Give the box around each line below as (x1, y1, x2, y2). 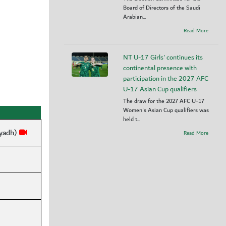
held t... (123, 115, 140, 124)
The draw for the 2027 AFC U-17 (123, 96, 204, 106)
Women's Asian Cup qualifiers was (123, 105, 209, 115)
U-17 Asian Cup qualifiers (123, 84, 197, 95)
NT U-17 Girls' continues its (123, 52, 203, 63)
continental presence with (123, 63, 197, 74)
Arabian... (123, 12, 146, 22)
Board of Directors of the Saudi (123, 3, 200, 13)
